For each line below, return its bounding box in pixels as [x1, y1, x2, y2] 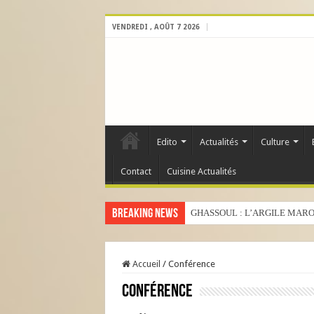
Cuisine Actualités [166, 166, 236, 177]
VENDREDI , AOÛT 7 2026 [111, 23, 200, 31]
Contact [120, 166, 151, 177]
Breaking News [111, 207, 178, 221]
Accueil [130, 259, 161, 269]
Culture [260, 137, 289, 147]
